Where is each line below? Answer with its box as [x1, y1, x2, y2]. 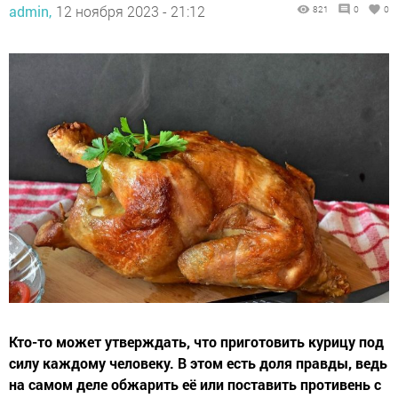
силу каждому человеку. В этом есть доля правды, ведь [9, 353, 387, 372]
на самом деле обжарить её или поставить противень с [9, 374, 381, 394]
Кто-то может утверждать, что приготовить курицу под [9, 331, 384, 351]
